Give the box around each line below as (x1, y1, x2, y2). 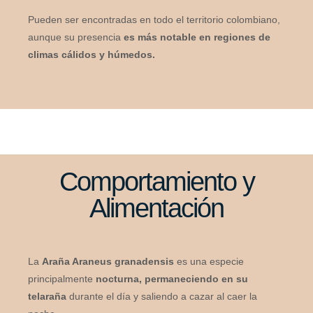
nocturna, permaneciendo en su (93, 272, 248, 284)
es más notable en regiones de (124, 31, 270, 43)
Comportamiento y (59, 166, 254, 196)
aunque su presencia (28, 31, 124, 43)
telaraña (28, 290, 66, 302)
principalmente (28, 272, 93, 284)
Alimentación (89, 193, 224, 223)
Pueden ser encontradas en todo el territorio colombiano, (28, 13, 280, 25)
